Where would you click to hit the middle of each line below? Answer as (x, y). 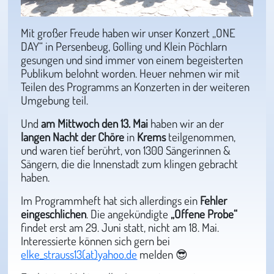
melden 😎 (163, 254)
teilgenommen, (201, 137)
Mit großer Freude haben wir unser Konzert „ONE (128, 33)
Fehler (214, 201)
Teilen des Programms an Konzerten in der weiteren (135, 87)
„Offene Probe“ (204, 214)
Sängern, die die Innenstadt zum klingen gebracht (130, 164)
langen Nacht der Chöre (73, 137)
